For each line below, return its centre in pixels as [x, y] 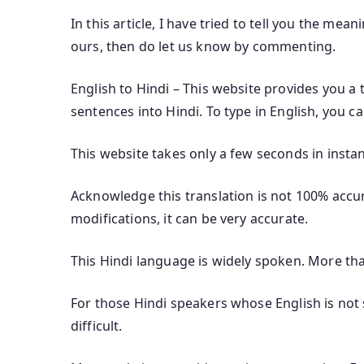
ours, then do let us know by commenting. [204, 46]
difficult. [97, 325]
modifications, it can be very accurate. [190, 218]
